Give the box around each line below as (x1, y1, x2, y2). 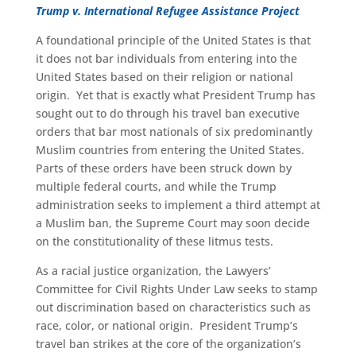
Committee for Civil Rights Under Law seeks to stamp (35, 281, 318, 296)
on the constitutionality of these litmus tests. (35, 234, 273, 249)
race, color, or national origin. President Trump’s (35, 318, 298, 333)
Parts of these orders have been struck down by (35, 161, 292, 176)
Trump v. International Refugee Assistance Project (35, 3, 300, 18)
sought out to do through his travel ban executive (35, 106, 300, 121)
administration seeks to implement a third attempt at (35, 197, 320, 212)
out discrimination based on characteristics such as (35, 300, 311, 315)
